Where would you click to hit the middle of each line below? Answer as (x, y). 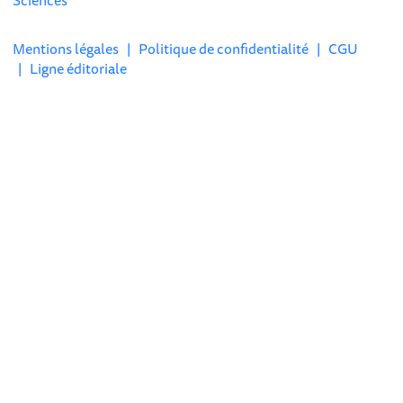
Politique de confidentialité (224, 49)
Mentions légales (66, 49)
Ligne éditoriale (79, 68)
